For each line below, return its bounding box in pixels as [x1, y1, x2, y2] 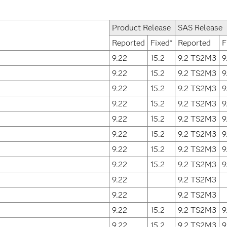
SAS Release [178, 23, 222, 32]
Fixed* [150, 38, 172, 48]
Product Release [112, 23, 171, 32]
